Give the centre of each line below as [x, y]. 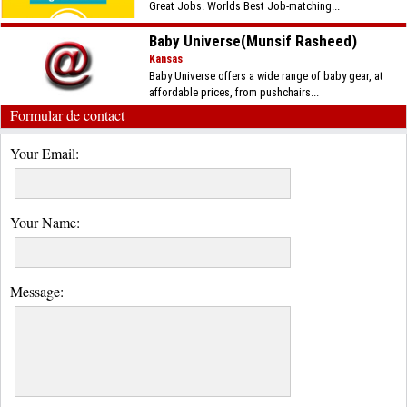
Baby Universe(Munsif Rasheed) [253, 41]
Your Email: [45, 153]
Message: [37, 291]
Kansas [166, 59]
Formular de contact [67, 115]
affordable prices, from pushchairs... [234, 92]
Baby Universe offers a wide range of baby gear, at [267, 76]
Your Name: [45, 222]
